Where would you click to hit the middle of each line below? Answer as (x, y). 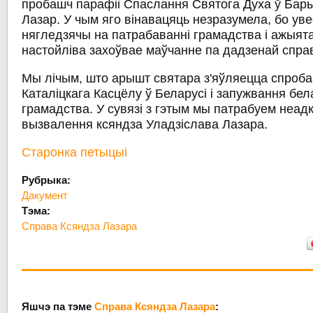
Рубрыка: (48, 180)
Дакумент (45, 196)
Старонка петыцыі (75, 153)
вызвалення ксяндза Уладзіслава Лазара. (145, 125)
